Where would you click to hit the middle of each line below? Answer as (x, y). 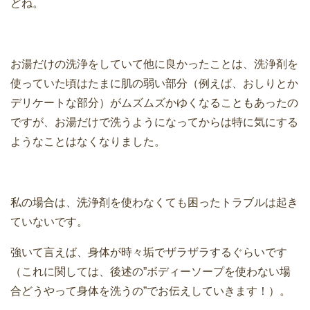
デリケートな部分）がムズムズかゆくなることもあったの (154, 102)
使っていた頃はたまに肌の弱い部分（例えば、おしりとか (154, 83)
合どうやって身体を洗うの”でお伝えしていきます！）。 (151, 291)
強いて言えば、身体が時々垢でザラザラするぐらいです (149, 252)
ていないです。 (49, 221)
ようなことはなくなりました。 (88, 141)
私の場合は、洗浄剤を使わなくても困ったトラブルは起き (154, 202)
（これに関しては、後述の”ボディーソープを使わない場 (151, 271)
